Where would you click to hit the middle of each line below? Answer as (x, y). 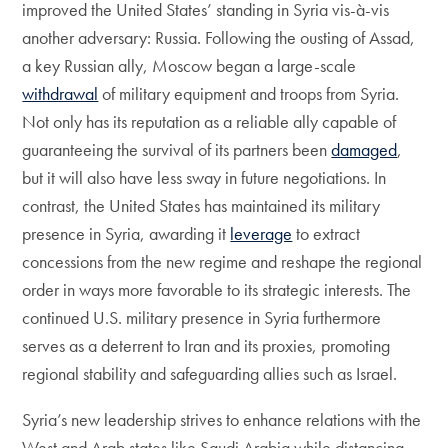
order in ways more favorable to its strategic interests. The (217, 289)
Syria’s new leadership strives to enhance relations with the (222, 419)
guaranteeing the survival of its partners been (177, 149)
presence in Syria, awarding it (126, 233)
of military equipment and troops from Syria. (249, 93)
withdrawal (60, 93)
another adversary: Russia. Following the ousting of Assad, (219, 37)
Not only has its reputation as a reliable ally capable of (209, 121)
